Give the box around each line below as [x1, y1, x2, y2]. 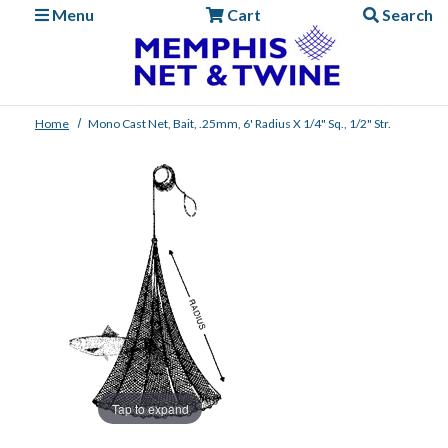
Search [378, 5, 433, 24]
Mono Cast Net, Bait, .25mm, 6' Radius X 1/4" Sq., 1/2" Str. [88, 116, 392, 131]
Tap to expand [111, 399, 189, 417]
